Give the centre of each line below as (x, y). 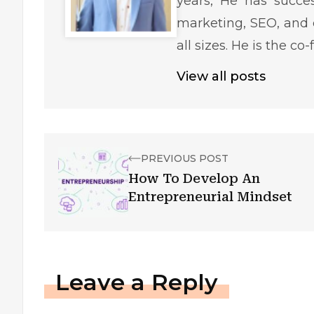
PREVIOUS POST (185, 158)
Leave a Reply (137, 282)
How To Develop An (194, 178)
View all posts (221, 76)
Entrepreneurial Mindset (210, 197)
